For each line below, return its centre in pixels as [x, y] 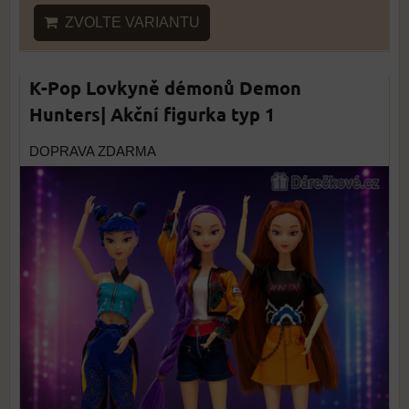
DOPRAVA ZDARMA [93, 152]
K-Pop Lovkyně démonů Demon [165, 88]
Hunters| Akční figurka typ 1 [152, 115]
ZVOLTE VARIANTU [129, 23]
